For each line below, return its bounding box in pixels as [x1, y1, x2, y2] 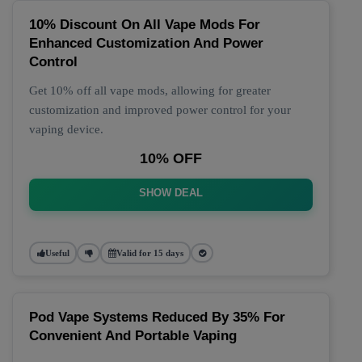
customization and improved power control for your [29, 103, 291, 116]
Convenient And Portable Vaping [29, 328, 237, 343]
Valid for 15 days [116, 247, 183, 258]
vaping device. [29, 123, 103, 136]
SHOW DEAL [139, 187, 203, 199]
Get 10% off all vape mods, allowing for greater [29, 84, 271, 97]
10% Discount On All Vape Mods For [29, 17, 260, 32]
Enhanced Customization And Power [29, 36, 263, 51]
